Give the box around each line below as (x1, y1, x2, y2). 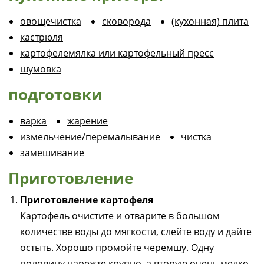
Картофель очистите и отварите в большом (20, 209, 220, 222)
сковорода (102, 15, 151, 28)
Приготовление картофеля (20, 193, 153, 206)
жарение (67, 114, 108, 127)
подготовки (8, 84, 103, 105)
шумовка (20, 62, 61, 75)
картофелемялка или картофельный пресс (20, 47, 214, 60)
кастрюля (20, 31, 63, 44)
